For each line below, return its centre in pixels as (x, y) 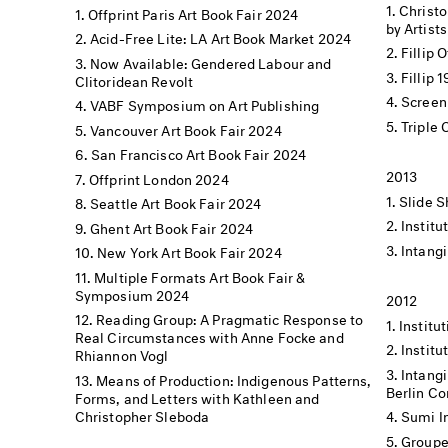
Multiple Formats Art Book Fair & (200, 275)
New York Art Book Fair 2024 (189, 250)
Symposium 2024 (132, 293)
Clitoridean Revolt (134, 79)
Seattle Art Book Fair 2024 (176, 201)
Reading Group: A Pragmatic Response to (230, 317)
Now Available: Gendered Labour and (211, 61)
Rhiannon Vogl (121, 353)
